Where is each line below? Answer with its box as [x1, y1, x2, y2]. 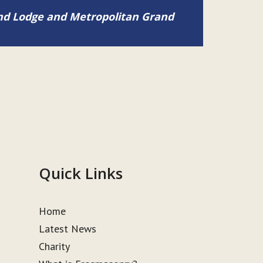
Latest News [39, 222, 97, 235]
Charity [39, 240, 70, 253]
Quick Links [39, 163, 123, 184]
